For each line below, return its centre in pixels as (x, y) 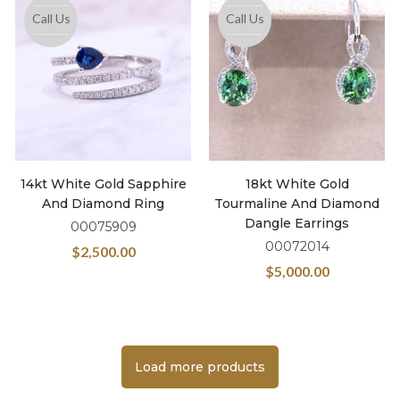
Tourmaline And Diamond (297, 204)
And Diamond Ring (103, 204)
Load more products (200, 367)
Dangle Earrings (297, 223)
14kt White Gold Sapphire (103, 184)
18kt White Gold (297, 184)
